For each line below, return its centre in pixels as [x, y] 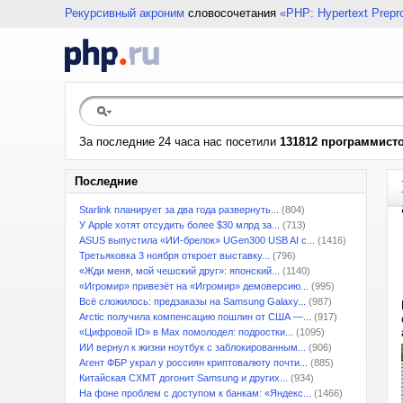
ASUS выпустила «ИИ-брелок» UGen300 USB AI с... [197, 240]
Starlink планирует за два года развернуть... [179, 210]
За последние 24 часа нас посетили [179, 142]
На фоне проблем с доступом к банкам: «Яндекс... [195, 393]
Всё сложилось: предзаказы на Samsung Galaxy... [193, 301]
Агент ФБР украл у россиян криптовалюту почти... [193, 363]
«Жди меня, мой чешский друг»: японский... [179, 271]
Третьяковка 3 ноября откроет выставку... [175, 255]
